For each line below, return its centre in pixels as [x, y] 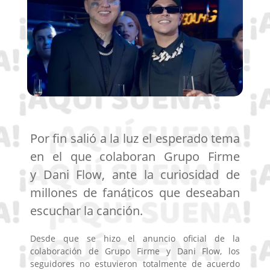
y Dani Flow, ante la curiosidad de [135, 174]
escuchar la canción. [86, 210]
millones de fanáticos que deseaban [135, 192]
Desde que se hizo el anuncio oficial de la [135, 238]
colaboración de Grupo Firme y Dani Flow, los [135, 251]
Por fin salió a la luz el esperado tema [135, 138]
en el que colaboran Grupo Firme [135, 156]
